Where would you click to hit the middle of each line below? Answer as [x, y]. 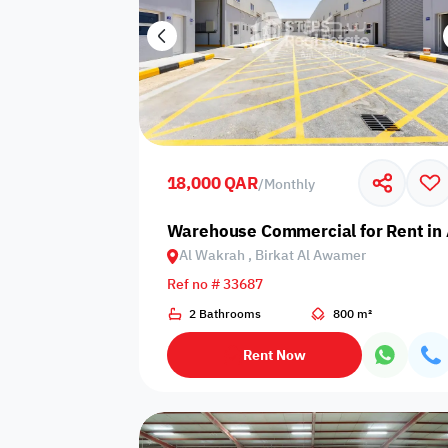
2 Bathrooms [225, 313]
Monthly [289, 184]
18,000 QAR [212, 183]
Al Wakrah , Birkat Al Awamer [272, 256]
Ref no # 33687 [214, 285]
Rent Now [274, 355]
